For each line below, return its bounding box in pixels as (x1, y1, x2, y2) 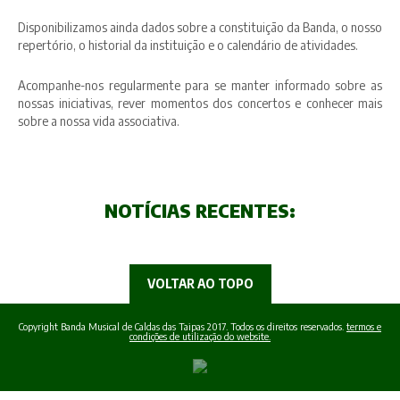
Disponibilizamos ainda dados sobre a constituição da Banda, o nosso (18, 20, 382, 35)
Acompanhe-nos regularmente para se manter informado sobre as (18, 78, 382, 93)
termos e (346, 321, 381, 332)
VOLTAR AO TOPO (146, 276, 254, 291)
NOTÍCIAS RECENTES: (104, 199, 296, 221)
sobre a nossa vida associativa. (18, 113, 179, 129)
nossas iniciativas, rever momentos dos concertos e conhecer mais (18, 96, 382, 111)
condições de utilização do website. (129, 330, 271, 342)
